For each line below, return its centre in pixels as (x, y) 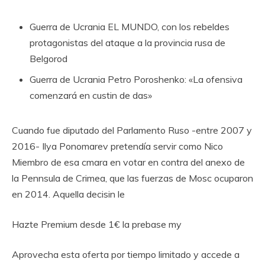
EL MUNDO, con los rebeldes (167, 27)
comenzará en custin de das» (91, 96)
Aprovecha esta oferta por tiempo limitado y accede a (126, 255)
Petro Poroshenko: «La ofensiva (174, 80)
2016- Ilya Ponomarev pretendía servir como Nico (117, 146)
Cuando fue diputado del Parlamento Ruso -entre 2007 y (132, 130)
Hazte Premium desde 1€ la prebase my (97, 224)
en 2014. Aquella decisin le (68, 194)
